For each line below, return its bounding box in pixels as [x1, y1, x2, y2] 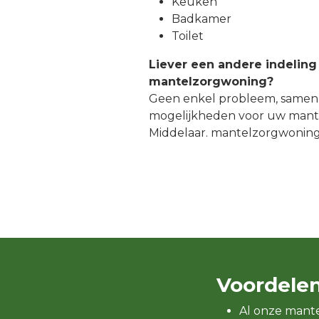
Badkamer [172, 11, 231, 26]
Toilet [172, 28, 204, 43]
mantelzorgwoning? [149, 74, 273, 88]
